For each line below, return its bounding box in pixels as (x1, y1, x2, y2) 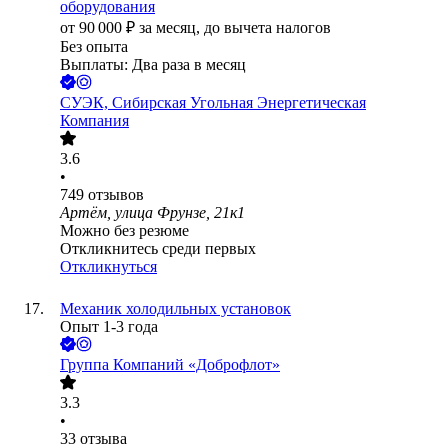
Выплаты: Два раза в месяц (60, 56, 246, 74)
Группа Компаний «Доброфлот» (60, 356, 280, 374)
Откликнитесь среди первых (60, 240, 256, 258)
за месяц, (139, 19, 204, 37)
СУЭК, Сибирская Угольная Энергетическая (60, 94, 366, 112)
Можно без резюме (60, 222, 189, 240)
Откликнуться (60, 258, 157, 276)
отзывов (88, 186, 144, 204)
